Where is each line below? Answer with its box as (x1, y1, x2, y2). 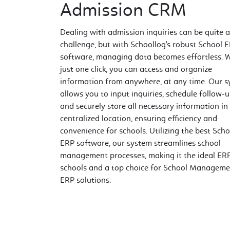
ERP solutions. (60, 175, 111, 185)
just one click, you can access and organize (60, 64, 212, 74)
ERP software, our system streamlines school (60, 138, 221, 148)
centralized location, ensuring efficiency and (60, 113, 217, 123)
